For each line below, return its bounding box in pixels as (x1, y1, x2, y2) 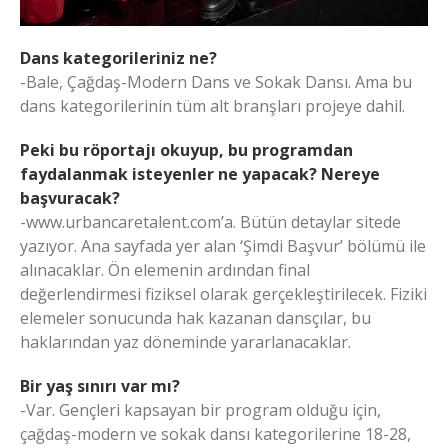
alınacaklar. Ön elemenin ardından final (20, 258, 310, 281)
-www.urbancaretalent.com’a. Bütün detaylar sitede (20, 210, 401, 233)
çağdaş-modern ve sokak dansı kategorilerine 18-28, (20, 422, 411, 445)
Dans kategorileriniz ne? (20, 46, 217, 69)
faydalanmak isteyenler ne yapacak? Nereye (20, 162, 380, 185)
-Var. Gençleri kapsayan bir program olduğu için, (20, 398, 381, 421)
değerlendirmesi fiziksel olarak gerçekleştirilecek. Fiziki (20, 282, 427, 305)
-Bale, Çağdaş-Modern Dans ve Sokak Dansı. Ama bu (20, 70, 412, 93)
